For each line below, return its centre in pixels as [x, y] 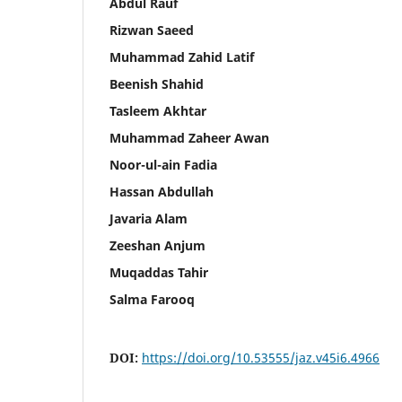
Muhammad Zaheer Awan [189, 137]
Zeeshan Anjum [157, 245]
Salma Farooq [152, 299]
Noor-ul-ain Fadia [163, 164]
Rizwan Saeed [152, 30]
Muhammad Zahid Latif [182, 57]
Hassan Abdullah [162, 191]
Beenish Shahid [157, 83]
